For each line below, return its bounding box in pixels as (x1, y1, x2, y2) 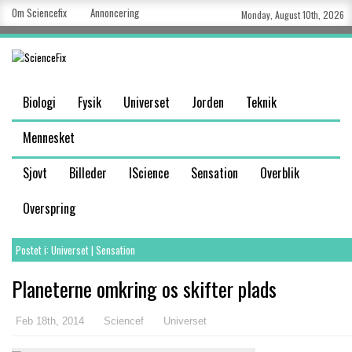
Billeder (69, 163, 107, 182)
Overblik (260, 163, 299, 182)
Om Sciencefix (12, 5, 67, 20)
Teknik (246, 93, 277, 112)
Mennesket (23, 128, 75, 147)
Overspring (23, 199, 75, 218)
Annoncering (90, 5, 139, 20)
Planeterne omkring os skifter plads (12, 273, 277, 304)
